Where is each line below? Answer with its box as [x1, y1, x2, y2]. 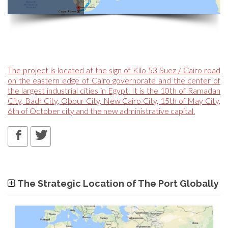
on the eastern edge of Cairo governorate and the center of [8, 75, 220, 85]
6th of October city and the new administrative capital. [8, 106, 195, 116]
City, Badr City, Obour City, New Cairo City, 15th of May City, [8, 96, 220, 105]
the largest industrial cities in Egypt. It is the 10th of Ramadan [8, 85, 220, 95]
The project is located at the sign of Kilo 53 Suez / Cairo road [8, 65, 220, 75]
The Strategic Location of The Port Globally [17, 178, 219, 189]
